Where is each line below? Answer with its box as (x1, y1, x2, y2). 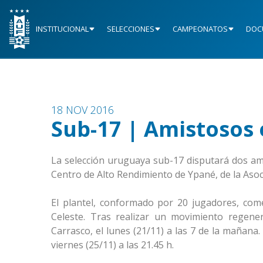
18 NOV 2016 (51, 103, 114, 117)
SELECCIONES (107, 23, 154, 35)
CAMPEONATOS (173, 23, 228, 35)
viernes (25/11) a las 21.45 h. (51, 238, 174, 252)
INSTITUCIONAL (36, 23, 89, 35)
